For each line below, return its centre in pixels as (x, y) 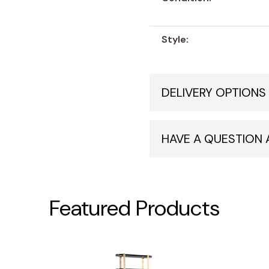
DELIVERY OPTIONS (214, 93)
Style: (175, 40)
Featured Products (134, 208)
